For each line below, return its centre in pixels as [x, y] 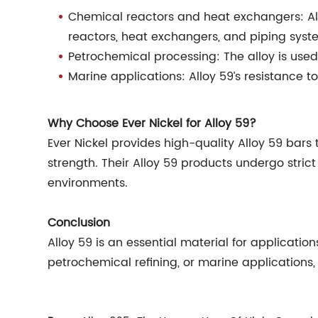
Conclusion [79, 223]
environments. [88, 183]
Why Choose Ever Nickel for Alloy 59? [152, 124]
